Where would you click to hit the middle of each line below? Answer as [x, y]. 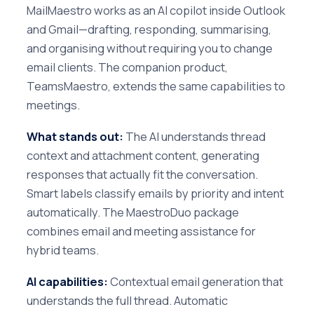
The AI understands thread [194, 136]
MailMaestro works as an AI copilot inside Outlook [156, 10]
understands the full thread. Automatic [127, 301]
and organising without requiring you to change [150, 48]
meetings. [53, 104]
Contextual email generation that [196, 282]
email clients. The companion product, [127, 67]
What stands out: [75, 136]
